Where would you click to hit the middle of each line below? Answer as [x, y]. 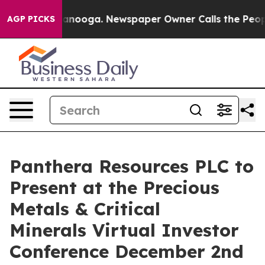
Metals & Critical [85, 209]
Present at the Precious [114, 188]
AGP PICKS [31, 19]
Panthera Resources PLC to [132, 166]
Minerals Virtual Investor [124, 230]
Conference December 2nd [127, 251]
